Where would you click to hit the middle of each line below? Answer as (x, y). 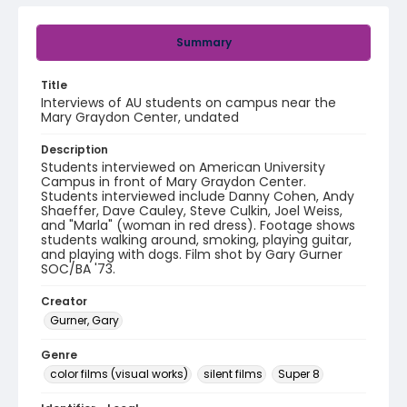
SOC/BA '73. (78, 269)
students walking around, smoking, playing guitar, (196, 240)
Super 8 (299, 374)
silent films (233, 374)
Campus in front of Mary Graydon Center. (174, 182)
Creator (64, 301)
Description (74, 149)
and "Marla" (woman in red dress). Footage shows (198, 225)
